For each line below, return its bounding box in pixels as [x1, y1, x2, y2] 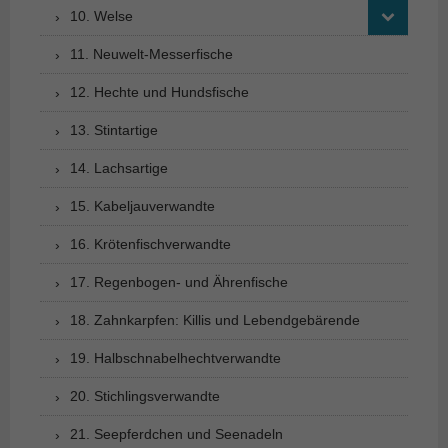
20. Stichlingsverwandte [70, 387, 220, 404]
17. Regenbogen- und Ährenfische [70, 273, 288, 290]
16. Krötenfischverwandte [70, 235, 231, 252]
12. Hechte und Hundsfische [70, 83, 249, 100]
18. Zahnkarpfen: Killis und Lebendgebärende [70, 311, 360, 328]
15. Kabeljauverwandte [70, 197, 215, 214]
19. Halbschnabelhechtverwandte [70, 349, 281, 366]
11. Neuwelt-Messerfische [70, 45, 233, 62]
